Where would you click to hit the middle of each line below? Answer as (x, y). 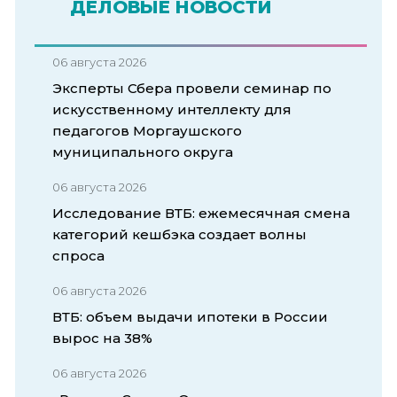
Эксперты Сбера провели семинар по (192, 88)
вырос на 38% (102, 338)
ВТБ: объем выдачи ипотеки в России (190, 316)
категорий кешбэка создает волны (179, 234)
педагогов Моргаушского (147, 130)
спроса (78, 255)
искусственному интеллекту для (172, 109)
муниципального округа (143, 152)
